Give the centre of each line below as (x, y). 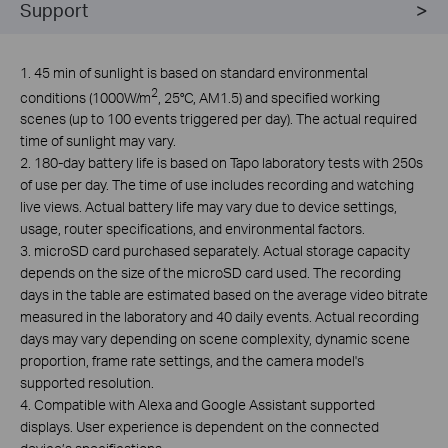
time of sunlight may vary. (98, 141)
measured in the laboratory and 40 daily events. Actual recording (219, 317)
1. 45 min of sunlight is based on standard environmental (194, 72)
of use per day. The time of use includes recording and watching (217, 185)
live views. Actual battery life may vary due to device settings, (208, 207)
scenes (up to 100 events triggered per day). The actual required (218, 119)
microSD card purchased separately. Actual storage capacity (222, 251)
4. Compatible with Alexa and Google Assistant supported (197, 405)
